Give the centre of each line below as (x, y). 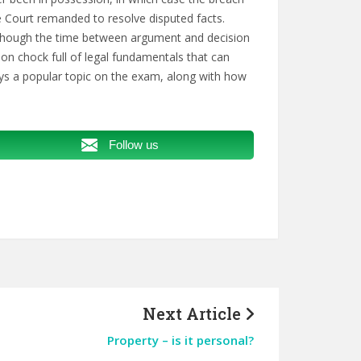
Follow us (134, 145)
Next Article (194, 313)
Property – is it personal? (180, 340)
